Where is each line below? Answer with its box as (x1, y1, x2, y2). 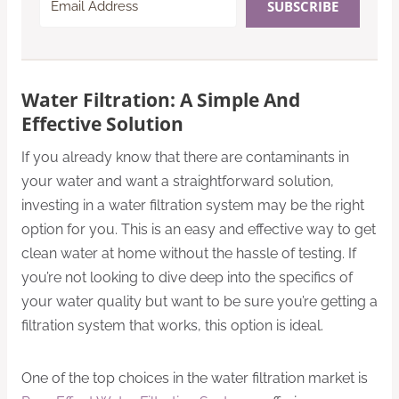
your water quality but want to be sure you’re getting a (21, 293, 378, 311)
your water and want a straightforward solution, (21, 173, 334, 191)
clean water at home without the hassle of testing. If (21, 245, 356, 263)
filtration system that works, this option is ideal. (21, 317, 323, 335)
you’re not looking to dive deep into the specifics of (21, 269, 353, 287)
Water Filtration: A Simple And (21, 87, 300, 113)
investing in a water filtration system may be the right (21, 197, 364, 215)
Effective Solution (21, 111, 183, 137)
